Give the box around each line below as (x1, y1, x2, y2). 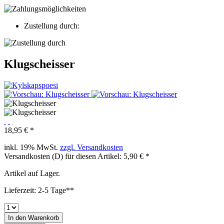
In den (8, 214, 26, 222)
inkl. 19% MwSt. (4, 143, 60, 152)
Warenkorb (28, 214, 59, 222)
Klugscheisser (4, 57, 75, 71)
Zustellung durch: (24, 21, 79, 30)
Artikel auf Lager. (4, 169, 60, 178)
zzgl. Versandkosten (60, 143, 123, 152)
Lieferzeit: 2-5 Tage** (4, 186, 74, 195)
